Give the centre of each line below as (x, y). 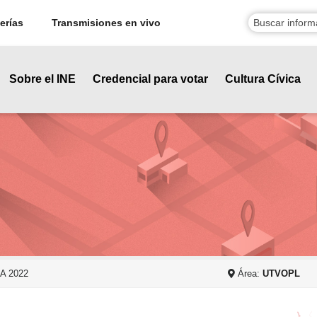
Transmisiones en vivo (106, 23)
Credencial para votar (150, 79)
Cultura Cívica (263, 79)
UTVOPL (281, 273)
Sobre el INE (42, 79)
